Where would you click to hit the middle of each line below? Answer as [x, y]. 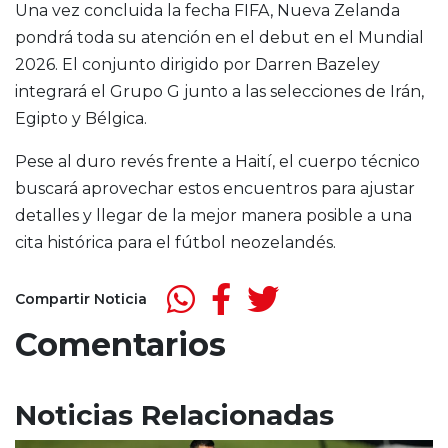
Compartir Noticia [81, 298]
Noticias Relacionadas [174, 415]
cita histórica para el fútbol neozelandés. [175, 243]
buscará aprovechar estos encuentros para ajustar [215, 189]
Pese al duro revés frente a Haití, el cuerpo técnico [217, 162]
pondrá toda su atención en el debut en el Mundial [219, 38]
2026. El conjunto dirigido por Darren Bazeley [197, 65]
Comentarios [120, 345]
